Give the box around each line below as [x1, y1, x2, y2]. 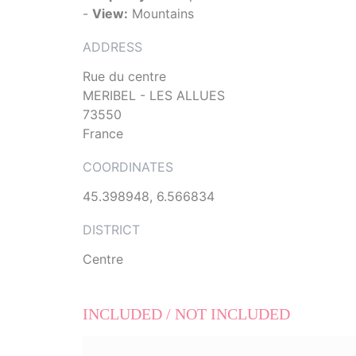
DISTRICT [83, 222, 140, 238]
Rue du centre [83, 68, 166, 85]
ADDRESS [83, 39, 142, 56]
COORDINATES [83, 159, 173, 176]
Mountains [128, 6, 194, 22]
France [83, 126, 123, 142]
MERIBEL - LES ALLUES [83, 87, 225, 104]
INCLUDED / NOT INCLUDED [83, 305, 290, 323]
